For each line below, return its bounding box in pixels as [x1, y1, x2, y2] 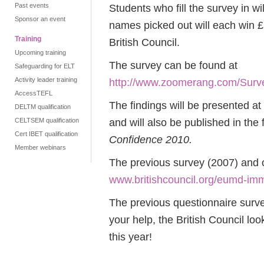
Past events [15, 2, 49, 9]
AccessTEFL [15, 90, 52, 97]
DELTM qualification [15, 103, 71, 110]
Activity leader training [15, 76, 77, 83]
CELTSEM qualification [15, 117, 79, 124]
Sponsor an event [15, 15, 65, 22]
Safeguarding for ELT [15, 62, 75, 70]
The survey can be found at [109, 59, 237, 71]
